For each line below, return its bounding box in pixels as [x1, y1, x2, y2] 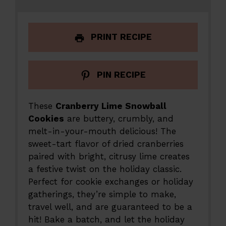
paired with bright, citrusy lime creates [28, 151, 190, 162]
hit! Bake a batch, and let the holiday [28, 214, 185, 225]
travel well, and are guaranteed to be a [28, 202, 193, 212]
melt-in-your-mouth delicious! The [28, 126, 177, 137]
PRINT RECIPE [88, 32, 152, 42]
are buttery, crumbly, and [64, 114, 174, 124]
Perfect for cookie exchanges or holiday [28, 177, 194, 187]
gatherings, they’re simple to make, [28, 189, 177, 200]
